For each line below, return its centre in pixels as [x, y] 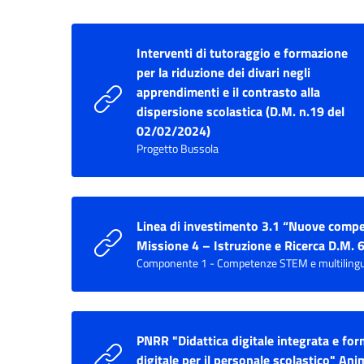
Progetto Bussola [178, 148]
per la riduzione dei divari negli [223, 72]
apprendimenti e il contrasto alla [228, 91]
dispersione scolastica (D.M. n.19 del [240, 111]
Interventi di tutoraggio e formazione [242, 52]
